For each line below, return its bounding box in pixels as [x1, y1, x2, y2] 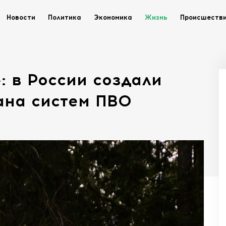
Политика [48, 14, 81, 21]
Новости [7, 14, 35, 21]
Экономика [94, 14, 132, 21]
